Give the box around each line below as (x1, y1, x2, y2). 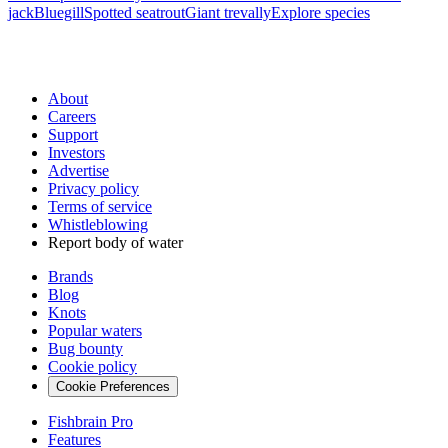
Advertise (48, 162, 109, 179)
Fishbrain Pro (48, 413, 133, 430)
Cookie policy (48, 358, 137, 375)
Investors (48, 144, 105, 161)
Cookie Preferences (56, 379, 170, 394)
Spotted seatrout (84, 4, 185, 21)
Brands (48, 268, 93, 285)
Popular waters (48, 322, 142, 339)
